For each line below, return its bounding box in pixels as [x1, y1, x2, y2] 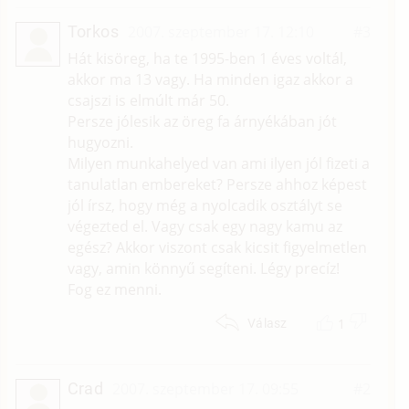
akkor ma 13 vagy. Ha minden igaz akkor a [67, 69, 353, 90]
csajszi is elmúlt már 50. [67, 90, 229, 111]
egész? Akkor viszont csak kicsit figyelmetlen [67, 237, 367, 258]
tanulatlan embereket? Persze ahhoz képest [67, 174, 367, 195]
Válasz [247, 315, 288, 330]
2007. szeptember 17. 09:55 [112, 378, 299, 399]
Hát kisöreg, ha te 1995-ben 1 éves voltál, [67, 48, 347, 69]
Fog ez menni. [67, 279, 162, 300]
